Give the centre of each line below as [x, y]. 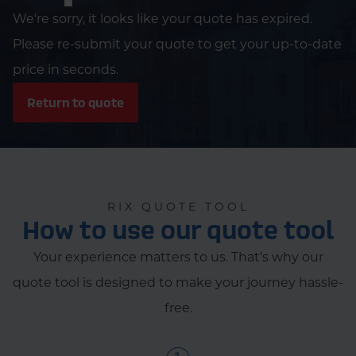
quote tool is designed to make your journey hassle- [178, 283]
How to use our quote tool [178, 230]
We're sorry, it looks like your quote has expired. [163, 19]
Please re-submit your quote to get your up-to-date [177, 44]
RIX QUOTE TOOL [178, 207]
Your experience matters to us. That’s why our [178, 257]
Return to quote [75, 103]
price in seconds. [66, 70]
